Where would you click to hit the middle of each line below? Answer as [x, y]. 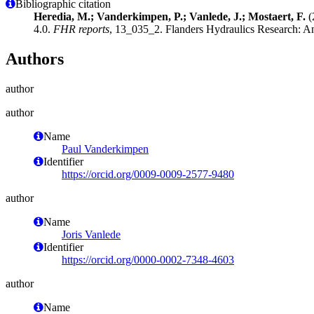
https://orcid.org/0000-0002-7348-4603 [148, 259]
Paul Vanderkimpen [105, 149]
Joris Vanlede [91, 234]
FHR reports [81, 29]
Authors [35, 59]
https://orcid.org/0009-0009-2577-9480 [148, 174]
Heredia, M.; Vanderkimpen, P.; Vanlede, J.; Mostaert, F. [170, 16]
